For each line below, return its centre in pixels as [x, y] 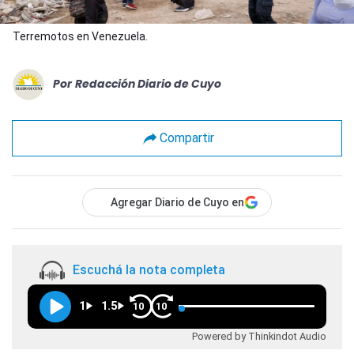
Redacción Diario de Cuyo [148, 84]
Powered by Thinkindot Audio [259, 336]
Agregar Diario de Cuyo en [177, 202]
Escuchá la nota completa [149, 270]
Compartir [186, 138]
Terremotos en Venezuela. [80, 36]
